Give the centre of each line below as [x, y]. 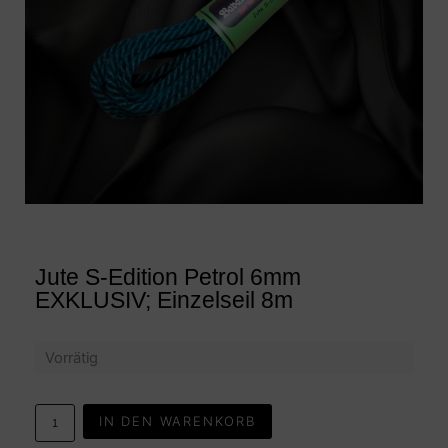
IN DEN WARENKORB [177, 421]
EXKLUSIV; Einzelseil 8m [164, 300]
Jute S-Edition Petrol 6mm [168, 277]
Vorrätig [71, 358]
